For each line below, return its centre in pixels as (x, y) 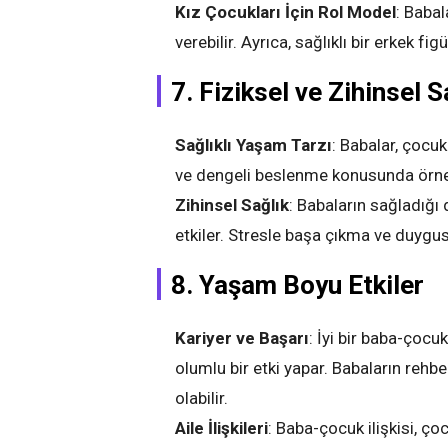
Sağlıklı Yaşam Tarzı (253, 145)
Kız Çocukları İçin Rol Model (285, 12)
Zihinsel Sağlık (232, 205)
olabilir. (201, 398)
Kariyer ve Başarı (242, 338)
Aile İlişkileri (221, 428)
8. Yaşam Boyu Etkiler (297, 285)
